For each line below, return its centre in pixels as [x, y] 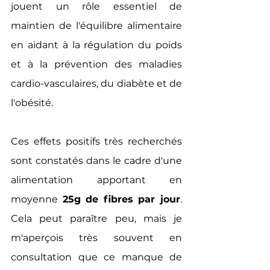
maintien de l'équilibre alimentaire [96, 26]
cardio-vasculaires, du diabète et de [96, 83]
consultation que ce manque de [96, 257]
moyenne [37, 199]
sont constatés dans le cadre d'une [96, 161]
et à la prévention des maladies [96, 64]
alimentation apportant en [96, 180]
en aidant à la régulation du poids [96, 45]
